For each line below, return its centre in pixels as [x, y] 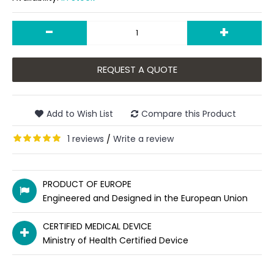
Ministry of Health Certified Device [116, 240]
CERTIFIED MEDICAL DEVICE [97, 226]
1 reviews [86, 139]
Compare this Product [189, 114]
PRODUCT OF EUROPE [87, 184]
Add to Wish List [80, 114]
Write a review [143, 139]
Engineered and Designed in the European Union [145, 198]
